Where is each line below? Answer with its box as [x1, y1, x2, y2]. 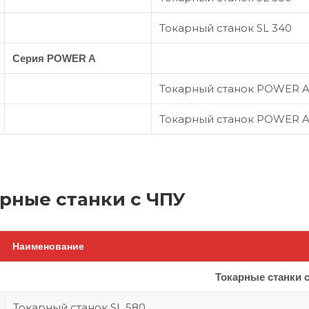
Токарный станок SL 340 [159, 21, 292, 34]
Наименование [12, 241, 84, 252]
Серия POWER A [12, 52, 96, 64]
